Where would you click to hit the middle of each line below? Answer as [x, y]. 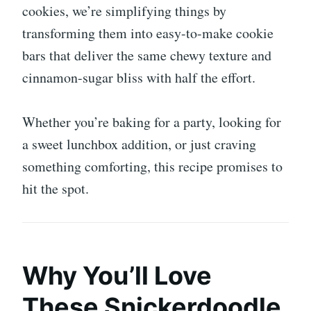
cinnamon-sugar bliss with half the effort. [139, 77]
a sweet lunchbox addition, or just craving [139, 144]
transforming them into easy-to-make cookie [148, 33]
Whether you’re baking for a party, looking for [152, 121]
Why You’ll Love [117, 275]
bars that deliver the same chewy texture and [147, 55]
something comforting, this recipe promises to [152, 166]
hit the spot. [56, 188]
